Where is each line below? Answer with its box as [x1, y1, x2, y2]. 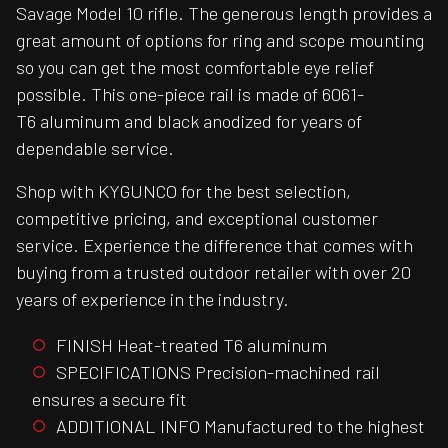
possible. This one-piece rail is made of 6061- [16, 83, 364, 106]
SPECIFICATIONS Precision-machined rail [56, 360, 380, 383]
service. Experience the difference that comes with [16, 234, 413, 257]
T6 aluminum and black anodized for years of [16, 110, 362, 133]
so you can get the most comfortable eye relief [16, 56, 374, 79]
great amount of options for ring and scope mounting [16, 29, 424, 52]
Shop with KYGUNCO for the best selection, [16, 180, 351, 203]
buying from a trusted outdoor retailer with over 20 [16, 261, 411, 284]
